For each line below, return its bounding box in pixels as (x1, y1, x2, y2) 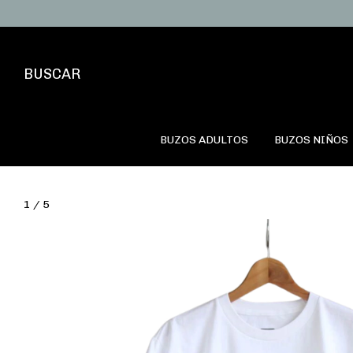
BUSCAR (24, 65, 80, 83)
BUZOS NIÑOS (273, 133, 348, 147)
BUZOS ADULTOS (159, 133, 248, 147)
